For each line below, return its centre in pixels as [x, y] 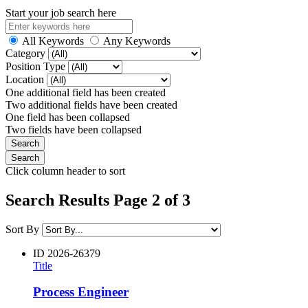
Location [26, 79]
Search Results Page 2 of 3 [98, 200]
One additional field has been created [86, 92]
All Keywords [53, 41]
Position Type [37, 66]
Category [27, 53]
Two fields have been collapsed [74, 129]
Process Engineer [81, 292]
